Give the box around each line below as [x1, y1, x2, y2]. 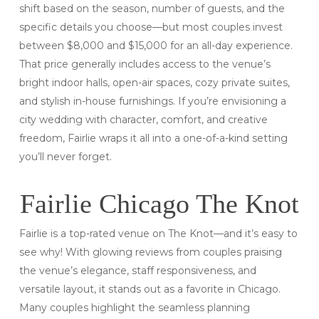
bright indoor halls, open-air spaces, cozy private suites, [19, 76, 290, 90]
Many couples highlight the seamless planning [19, 301, 250, 315]
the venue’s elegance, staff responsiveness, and [19, 264, 256, 278]
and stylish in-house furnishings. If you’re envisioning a [19, 95, 286, 108]
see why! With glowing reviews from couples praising [19, 246, 282, 259]
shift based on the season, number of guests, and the [19, 2, 285, 16]
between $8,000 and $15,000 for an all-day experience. [19, 39, 293, 53]
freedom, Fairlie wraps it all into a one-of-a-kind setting [19, 132, 288, 145]
